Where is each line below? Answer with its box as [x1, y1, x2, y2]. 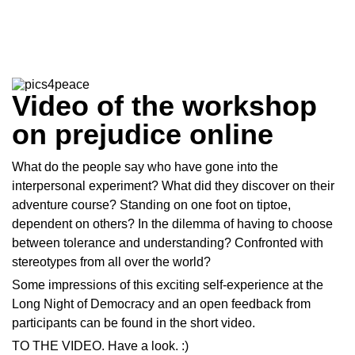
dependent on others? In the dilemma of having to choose [12, 217, 333, 231]
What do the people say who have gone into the [12, 160, 278, 174]
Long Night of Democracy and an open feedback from [12, 297, 311, 311]
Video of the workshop [12, 90, 317, 122]
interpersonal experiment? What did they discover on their [12, 179, 334, 193]
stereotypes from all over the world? [12, 255, 211, 269]
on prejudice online [12, 118, 273, 151]
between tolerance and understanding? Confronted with [12, 236, 323, 250]
